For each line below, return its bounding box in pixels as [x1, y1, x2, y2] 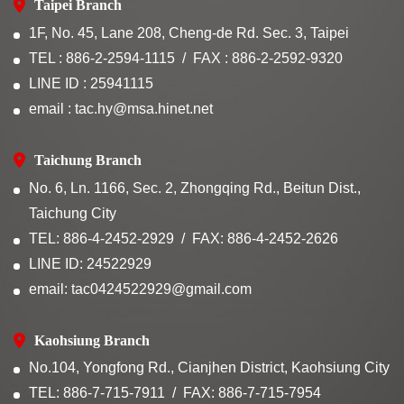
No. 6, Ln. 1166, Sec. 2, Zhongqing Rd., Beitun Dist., [29, 179, 361, 196]
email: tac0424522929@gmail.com [29, 280, 252, 297]
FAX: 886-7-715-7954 [183, 385, 321, 401]
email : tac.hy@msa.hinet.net [29, 100, 213, 116]
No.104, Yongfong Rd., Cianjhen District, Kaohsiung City [29, 360, 390, 376]
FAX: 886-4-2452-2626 [192, 230, 338, 246]
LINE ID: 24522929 [29, 255, 151, 271]
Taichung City [29, 205, 116, 221]
